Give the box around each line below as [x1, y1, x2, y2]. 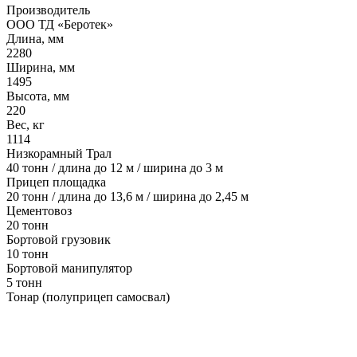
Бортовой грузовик [6, 233, 111, 247]
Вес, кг [6, 118, 45, 132]
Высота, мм [6, 89, 69, 104]
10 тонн [6, 247, 49, 261]
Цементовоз [6, 204, 72, 218]
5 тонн [6, 276, 42, 290]
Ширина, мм [6, 61, 75, 75]
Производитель [6, 3, 90, 18]
